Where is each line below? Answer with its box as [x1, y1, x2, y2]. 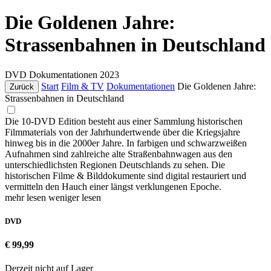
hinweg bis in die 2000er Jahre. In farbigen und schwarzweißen [5, 137, 247, 148]
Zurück [10, 82, 34, 91]
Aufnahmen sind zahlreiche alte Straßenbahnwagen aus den [5, 148, 232, 159]
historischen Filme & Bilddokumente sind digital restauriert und [5, 170, 246, 181]
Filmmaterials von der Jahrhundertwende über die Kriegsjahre [5, 126, 240, 137]
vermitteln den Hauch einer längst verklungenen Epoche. [5, 181, 221, 192]
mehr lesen [5, 192, 48, 203]
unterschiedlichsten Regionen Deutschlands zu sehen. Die [5, 159, 225, 170]
